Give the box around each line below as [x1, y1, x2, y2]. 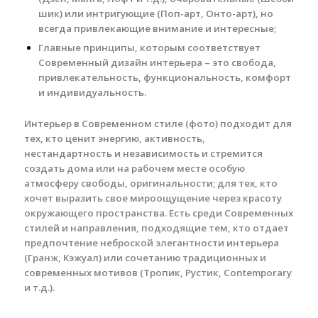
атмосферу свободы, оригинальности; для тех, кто [23, 177, 278, 190]
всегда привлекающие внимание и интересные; [38, 22, 276, 35]
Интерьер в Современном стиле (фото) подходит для [23, 117, 292, 131]
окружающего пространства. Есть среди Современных [23, 207, 293, 220]
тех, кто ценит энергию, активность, [23, 132, 205, 146]
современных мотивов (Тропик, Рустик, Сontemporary [23, 266, 292, 280]
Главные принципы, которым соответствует [38, 41, 261, 55]
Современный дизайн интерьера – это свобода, [38, 56, 276, 70]
